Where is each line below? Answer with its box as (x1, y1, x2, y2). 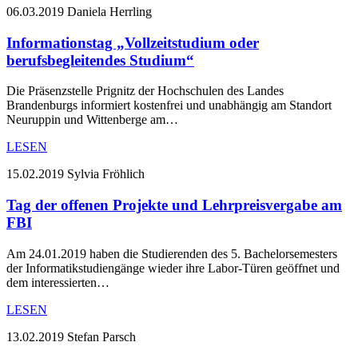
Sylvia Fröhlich (67, 167, 145, 181)
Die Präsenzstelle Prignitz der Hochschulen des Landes (6, 84, 284, 98)
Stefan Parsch (67, 329, 136, 344)
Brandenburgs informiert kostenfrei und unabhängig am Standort (6, 98, 332, 113)
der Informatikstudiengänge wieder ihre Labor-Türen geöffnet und (6, 261, 340, 275)
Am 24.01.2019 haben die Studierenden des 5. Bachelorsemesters (6, 246, 337, 261)
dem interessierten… (6, 275, 109, 289)
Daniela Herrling (67, 4, 152, 18)
